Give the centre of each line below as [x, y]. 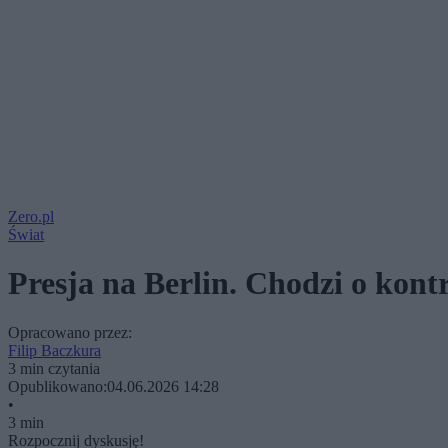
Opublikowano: [57, 386]
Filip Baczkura [54, 350]
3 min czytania [54, 368]
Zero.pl [31, 216]
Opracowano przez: [70, 332]
